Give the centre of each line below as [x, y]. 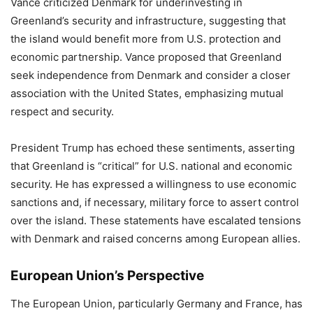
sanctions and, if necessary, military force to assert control [155, 202]
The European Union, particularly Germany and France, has [156, 304]
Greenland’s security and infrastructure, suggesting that [148, 21]
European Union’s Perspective [107, 276]
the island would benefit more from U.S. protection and [146, 39]
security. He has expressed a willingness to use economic [153, 184]
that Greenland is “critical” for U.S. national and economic [151, 166]
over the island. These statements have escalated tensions [156, 220]
